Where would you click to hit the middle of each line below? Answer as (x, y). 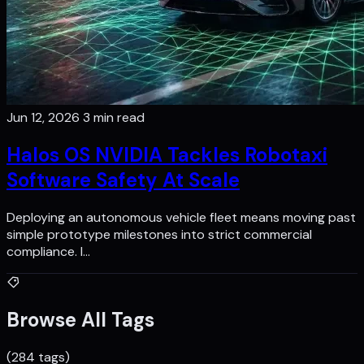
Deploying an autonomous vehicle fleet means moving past (181, 218)
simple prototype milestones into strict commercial (159, 235)
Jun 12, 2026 (45, 118)
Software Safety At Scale (123, 180)
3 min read (114, 118)
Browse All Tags (80, 320)
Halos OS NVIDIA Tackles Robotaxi (167, 155)
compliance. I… (48, 252)
